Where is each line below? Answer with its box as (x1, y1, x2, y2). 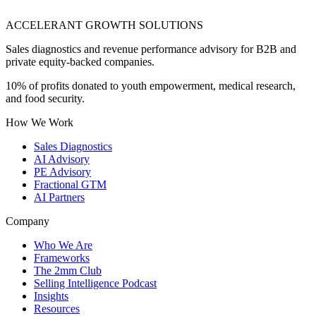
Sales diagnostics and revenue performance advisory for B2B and (6, 43, 296, 56)
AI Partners (34, 191, 85, 204)
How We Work (6, 116, 73, 129)
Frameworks (34, 252, 90, 265)
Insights (34, 290, 68, 303)
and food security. (6, 92, 85, 105)
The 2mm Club (34, 265, 102, 277)
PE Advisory (34, 166, 91, 178)
